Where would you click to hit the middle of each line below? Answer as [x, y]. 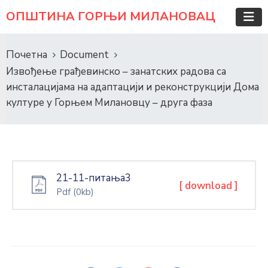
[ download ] [208, 186]
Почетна [27, 55]
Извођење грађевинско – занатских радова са [116, 71]
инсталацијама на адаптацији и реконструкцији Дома [133, 87]
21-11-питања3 [94, 178]
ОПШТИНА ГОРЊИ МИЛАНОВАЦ [111, 16]
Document [84, 55]
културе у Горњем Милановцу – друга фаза [109, 103]
